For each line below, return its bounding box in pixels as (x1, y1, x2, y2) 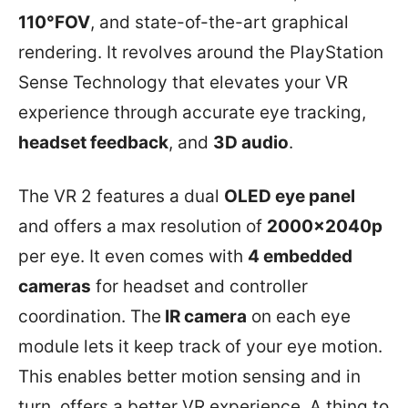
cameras (18, 275, 91, 297)
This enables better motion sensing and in (18, 365, 361, 387)
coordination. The (18, 305, 161, 327)
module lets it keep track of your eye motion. (18, 335, 382, 357)
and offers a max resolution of (18, 215, 267, 237)
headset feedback (18, 131, 168, 153)
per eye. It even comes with (18, 245, 248, 267)
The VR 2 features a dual (18, 185, 224, 207)
